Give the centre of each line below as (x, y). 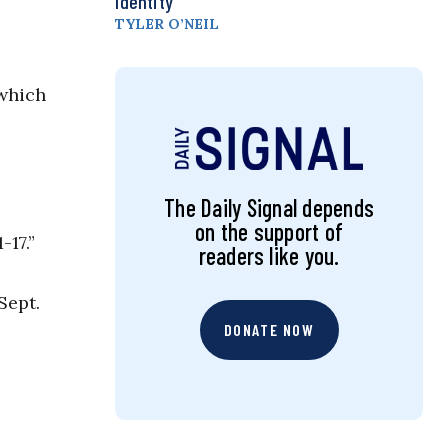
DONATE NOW (269, 330)
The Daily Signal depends (269, 208)
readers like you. (269, 256)
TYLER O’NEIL (167, 24)
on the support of (269, 232)
